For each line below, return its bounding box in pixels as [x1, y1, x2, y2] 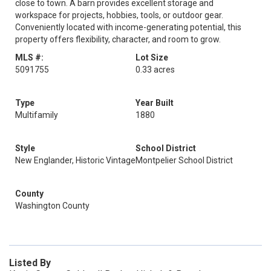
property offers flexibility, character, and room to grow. [15, 34, 221, 44]
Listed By [9, 257, 51, 269]
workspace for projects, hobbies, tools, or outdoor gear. [15, 10, 223, 20]
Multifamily [15, 110, 58, 120]
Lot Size [135, 53, 168, 62]
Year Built [135, 98, 174, 108]
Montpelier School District [135, 155, 233, 165]
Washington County [15, 201, 90, 211]
